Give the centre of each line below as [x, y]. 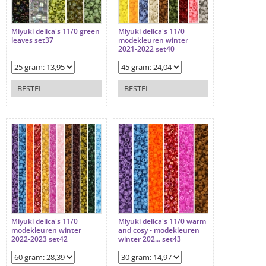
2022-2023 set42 [39, 239]
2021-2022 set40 [146, 49]
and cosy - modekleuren [159, 230]
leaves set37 [32, 40]
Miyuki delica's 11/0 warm [162, 221]
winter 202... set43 [150, 239]
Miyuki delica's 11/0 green [56, 31]
